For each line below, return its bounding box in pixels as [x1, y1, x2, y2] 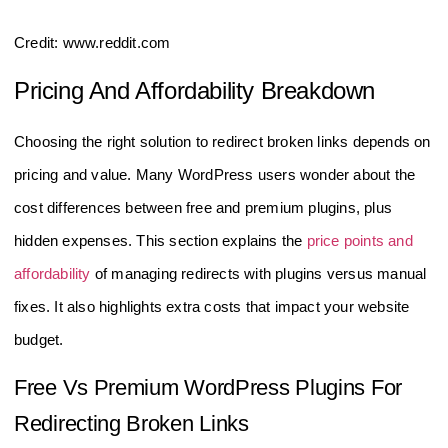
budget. [14, 331, 64, 349]
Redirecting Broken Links [14, 411, 249, 437]
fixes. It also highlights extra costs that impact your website [14, 298, 410, 316]
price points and [306, 232, 413, 250]
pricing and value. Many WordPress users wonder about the [14, 166, 416, 184]
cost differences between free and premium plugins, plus [14, 199, 393, 217]
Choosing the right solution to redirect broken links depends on [14, 133, 431, 151]
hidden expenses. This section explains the [14, 232, 307, 250]
